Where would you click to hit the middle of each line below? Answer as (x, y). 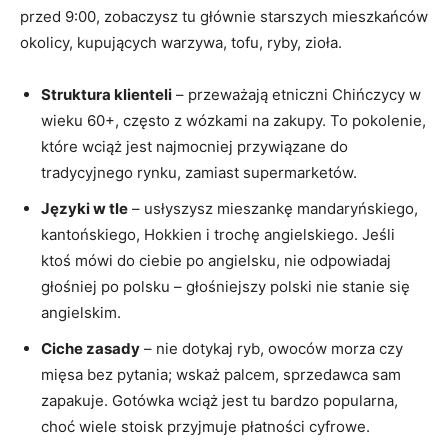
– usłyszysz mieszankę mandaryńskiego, (273, 208)
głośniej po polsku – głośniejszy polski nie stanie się (225, 286)
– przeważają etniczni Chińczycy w (296, 94)
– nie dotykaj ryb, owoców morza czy (271, 348)
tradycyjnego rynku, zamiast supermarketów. (199, 172)
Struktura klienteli (106, 94)
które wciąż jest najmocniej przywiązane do (194, 146)
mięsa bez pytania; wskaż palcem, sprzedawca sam (221, 374)
